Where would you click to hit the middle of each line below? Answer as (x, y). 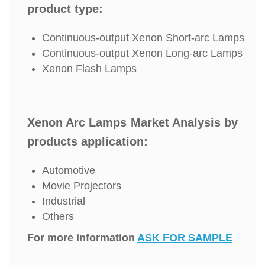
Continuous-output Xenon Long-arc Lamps (142, 53)
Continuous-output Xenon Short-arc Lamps (143, 38)
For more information (82, 238)
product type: (65, 9)
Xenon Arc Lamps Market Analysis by (132, 122)
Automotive (69, 170)
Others (58, 216)
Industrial (64, 201)
